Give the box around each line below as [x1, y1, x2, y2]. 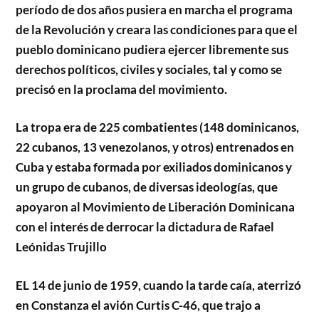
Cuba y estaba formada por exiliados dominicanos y [16, 159, 293, 175]
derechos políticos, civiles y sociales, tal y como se [16, 61, 283, 77]
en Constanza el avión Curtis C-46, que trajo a [16, 297, 261, 313]
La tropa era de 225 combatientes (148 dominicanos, [16, 120, 300, 135]
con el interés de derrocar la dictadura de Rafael [16, 219, 275, 235]
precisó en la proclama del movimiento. [16, 81, 228, 97]
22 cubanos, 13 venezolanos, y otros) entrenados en [16, 140, 295, 155]
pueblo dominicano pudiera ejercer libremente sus [16, 41, 289, 57]
